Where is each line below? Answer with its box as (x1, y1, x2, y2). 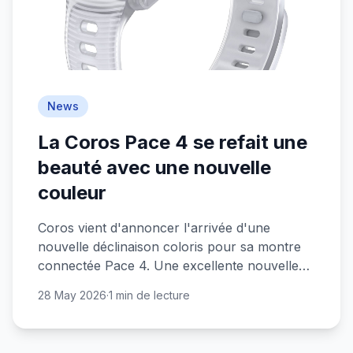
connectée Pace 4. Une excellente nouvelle (38, 258, 299, 273)
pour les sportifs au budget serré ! (38, 277, 243, 292)
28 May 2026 (38, 288, 106, 302)
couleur (38, 181, 106, 204)
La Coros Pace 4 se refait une (38, 131, 307, 154)
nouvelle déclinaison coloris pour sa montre (38, 239, 301, 255)
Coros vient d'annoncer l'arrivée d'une (38, 220, 270, 236)
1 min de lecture (109, 288, 190, 302)
